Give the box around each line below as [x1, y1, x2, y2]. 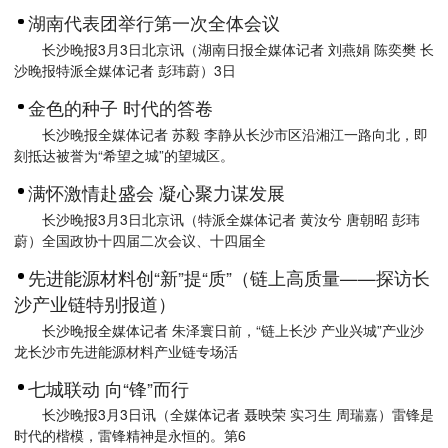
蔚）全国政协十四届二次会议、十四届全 [14, 229, 266, 250]
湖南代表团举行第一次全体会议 [28, 10, 280, 36]
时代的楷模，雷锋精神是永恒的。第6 [14, 425, 246, 446]
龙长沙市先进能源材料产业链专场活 [14, 340, 238, 361]
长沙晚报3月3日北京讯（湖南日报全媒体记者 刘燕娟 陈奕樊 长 [42, 39, 434, 60]
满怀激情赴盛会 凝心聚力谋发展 [28, 179, 285, 205]
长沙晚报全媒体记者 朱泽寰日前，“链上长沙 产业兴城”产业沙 [42, 319, 424, 340]
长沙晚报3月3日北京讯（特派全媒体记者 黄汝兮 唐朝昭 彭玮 [42, 208, 420, 229]
